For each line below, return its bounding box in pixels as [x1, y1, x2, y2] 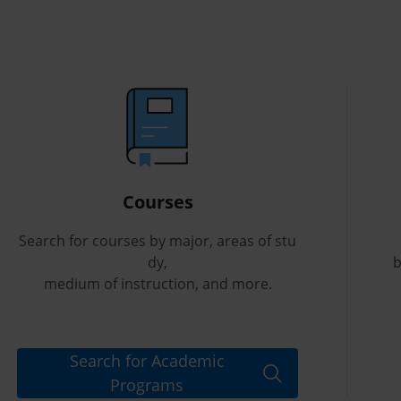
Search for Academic [69, 350, 225, 371]
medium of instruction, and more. [43, 274, 272, 294]
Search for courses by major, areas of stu [19, 231, 296, 251]
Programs [110, 374, 183, 396]
